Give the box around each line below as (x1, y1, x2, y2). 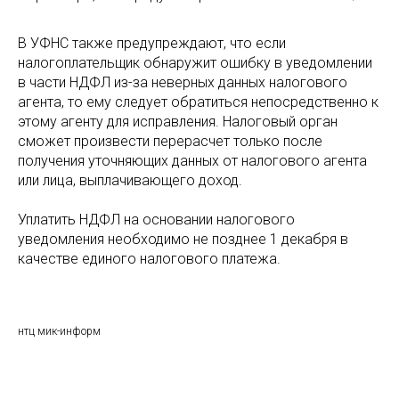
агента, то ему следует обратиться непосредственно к (18, 94, 379, 110)
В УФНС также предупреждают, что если (18, 35, 286, 52)
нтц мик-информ (18, 325, 101, 338)
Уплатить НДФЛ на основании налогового (18, 211, 295, 228)
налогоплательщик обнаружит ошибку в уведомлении (18, 54, 372, 71)
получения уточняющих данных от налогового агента (18, 152, 367, 169)
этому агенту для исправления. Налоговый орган (18, 113, 338, 130)
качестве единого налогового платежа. (18, 250, 281, 267)
